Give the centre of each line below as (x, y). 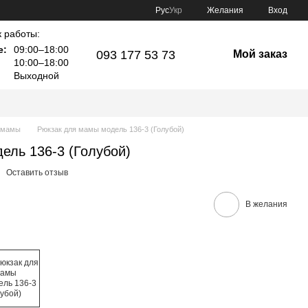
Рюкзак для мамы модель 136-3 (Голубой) (111, 129)
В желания (266, 204)
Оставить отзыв (37, 173)
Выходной (35, 76)
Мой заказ (260, 54)
